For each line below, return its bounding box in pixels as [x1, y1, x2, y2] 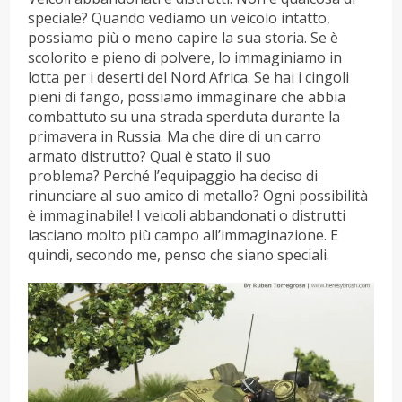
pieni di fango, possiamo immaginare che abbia [28, 86, 346, 107]
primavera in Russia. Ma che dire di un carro [28, 126, 322, 146]
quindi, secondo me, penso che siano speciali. [28, 244, 330, 265]
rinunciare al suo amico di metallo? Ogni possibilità [28, 185, 369, 205]
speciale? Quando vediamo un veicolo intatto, [28, 7, 331, 28]
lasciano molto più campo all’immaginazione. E [28, 224, 339, 245]
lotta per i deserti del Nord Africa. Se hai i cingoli [28, 66, 350, 87]
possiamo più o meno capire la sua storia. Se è [28, 27, 339, 48]
